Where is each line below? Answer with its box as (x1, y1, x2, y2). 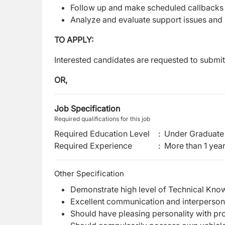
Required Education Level (54, 129, 150, 139)
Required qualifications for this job (54, 115, 150, 123)
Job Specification (54, 103, 120, 114)
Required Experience (54, 141, 132, 151)
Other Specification (54, 169, 124, 178)
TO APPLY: (54, 35, 93, 45)
